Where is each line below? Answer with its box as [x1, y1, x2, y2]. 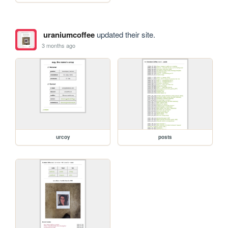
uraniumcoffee [43, 29, 95, 41]
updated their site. [94, 29, 155, 40]
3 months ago [42, 41, 76, 49]
